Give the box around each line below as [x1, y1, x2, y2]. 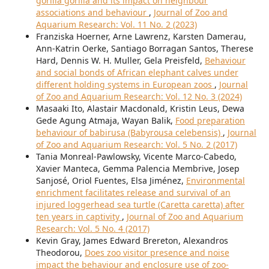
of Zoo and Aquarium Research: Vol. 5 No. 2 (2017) [35, 139, 237, 151]
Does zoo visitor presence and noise [84, 247, 229, 259]
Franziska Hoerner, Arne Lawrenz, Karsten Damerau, [35, 31, 246, 43]
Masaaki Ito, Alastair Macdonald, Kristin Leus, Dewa [35, 103, 244, 115]
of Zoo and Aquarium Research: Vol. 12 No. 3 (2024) [35, 91, 242, 103]
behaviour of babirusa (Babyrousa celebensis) [35, 127, 223, 139]
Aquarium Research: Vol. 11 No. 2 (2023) [35, 19, 197, 31]
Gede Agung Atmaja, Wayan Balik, [35, 115, 175, 127]
